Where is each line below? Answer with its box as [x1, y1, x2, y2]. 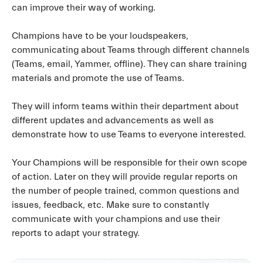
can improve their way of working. [12, 2, 156, 13]
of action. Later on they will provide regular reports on [12, 171, 238, 182]
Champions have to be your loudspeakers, [12, 30, 188, 41]
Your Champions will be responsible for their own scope [12, 157, 247, 168]
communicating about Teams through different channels [12, 44, 249, 55]
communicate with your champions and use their [12, 213, 220, 224]
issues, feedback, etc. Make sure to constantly [12, 199, 209, 210]
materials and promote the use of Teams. [12, 72, 184, 83]
